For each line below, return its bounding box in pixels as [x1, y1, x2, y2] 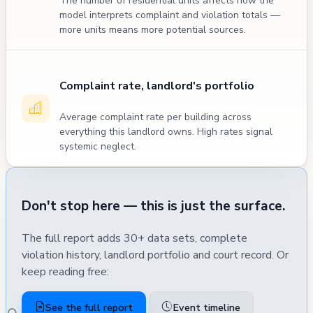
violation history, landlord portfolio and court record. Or [22, 247, 289, 263]
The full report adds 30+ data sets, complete [22, 230, 247, 246]
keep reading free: [22, 263, 109, 279]
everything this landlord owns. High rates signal [59, 124, 272, 138]
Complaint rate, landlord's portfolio [59, 78, 254, 94]
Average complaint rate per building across [59, 110, 252, 124]
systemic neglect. [59, 139, 136, 153]
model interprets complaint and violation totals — [59, 8, 280, 22]
